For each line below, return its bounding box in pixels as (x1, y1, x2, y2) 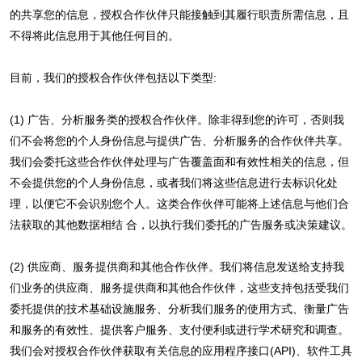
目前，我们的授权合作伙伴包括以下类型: (9, 70, 217, 84)
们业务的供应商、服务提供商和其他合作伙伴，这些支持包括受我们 (9, 280, 349, 294)
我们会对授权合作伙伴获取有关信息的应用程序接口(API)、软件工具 (9, 343, 352, 357)
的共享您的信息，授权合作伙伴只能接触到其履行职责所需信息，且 (9, 7, 349, 21)
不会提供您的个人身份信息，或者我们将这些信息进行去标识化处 (9, 175, 338, 189)
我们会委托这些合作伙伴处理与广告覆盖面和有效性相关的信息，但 (9, 154, 349, 168)
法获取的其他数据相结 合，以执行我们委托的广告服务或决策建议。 (9, 217, 352, 231)
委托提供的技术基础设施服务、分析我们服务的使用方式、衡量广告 (9, 301, 349, 315)
